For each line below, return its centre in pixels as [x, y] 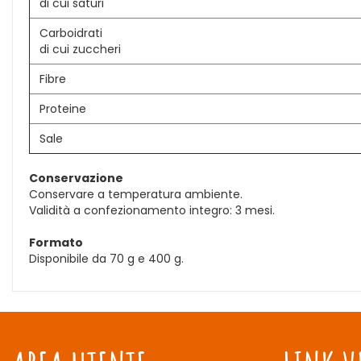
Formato [56, 243]
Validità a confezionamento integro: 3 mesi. [152, 210]
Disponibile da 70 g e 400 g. [106, 259]
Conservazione [76, 178]
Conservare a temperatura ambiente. [136, 194]
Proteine [63, 109]
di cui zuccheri [80, 49]
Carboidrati [71, 33]
